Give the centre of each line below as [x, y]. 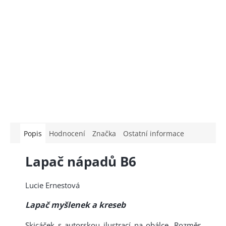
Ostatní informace [154, 134]
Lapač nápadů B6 [81, 161]
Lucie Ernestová [52, 185]
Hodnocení [67, 134]
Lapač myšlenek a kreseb [75, 205]
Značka [104, 134]
